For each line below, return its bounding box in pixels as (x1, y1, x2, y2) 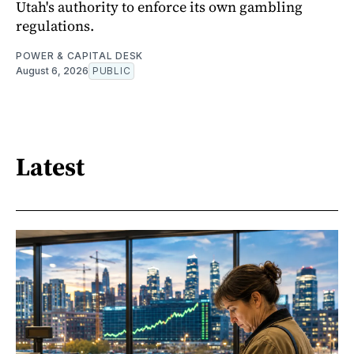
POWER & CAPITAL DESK (16, 49, 143, 62)
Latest (16, 149, 85, 185)
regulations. (16, 15, 94, 36)
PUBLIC (92, 64, 131, 77)
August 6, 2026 (16, 64, 88, 77)
